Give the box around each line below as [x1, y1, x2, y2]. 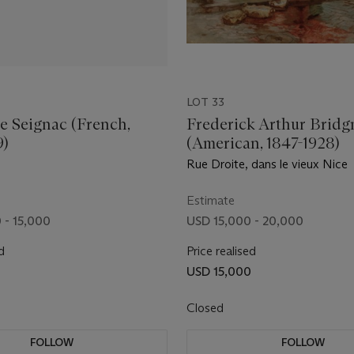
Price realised [186, 243, 256, 258]
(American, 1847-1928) [186, 134, 340, 153]
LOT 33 [186, 95, 224, 109]
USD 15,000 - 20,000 [186, 213, 303, 228]
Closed [186, 300, 227, 315]
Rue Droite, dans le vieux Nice [186, 156, 348, 171]
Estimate [186, 193, 235, 208]
